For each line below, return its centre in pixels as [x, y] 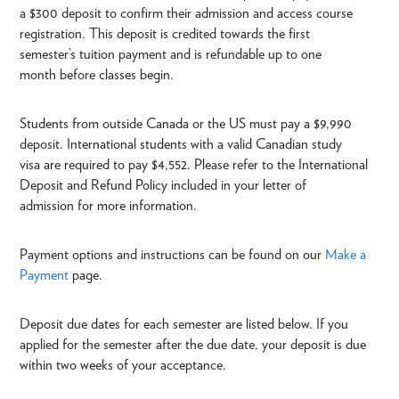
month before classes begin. [98, 75]
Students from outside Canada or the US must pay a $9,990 [186, 124]
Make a [346, 255]
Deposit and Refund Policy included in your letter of [163, 185]
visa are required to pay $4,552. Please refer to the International [194, 165]
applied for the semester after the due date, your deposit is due [193, 345]
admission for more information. [110, 206]
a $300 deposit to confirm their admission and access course [186, 13]
